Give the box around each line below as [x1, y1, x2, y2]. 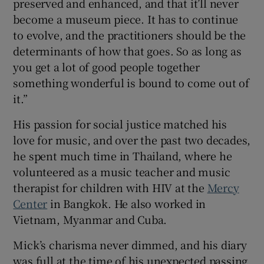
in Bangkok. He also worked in [47, 196, 206, 212]
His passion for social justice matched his [13, 116, 227, 132]
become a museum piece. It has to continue [13, 11, 239, 27]
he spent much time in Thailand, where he [13, 148, 232, 164]
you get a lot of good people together [13, 59, 200, 75]
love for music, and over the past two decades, [13, 132, 251, 148]
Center [13, 196, 48, 212]
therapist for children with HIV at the [13, 180, 207, 196]
